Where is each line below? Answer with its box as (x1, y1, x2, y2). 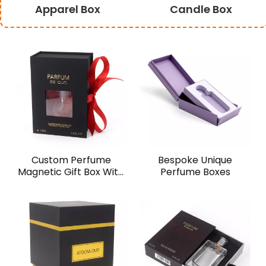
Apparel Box (35, 1, 100, 17)
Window (52, 176, 90, 191)
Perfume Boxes (160, 164, 230, 179)
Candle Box (169, 1, 232, 17)
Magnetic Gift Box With (18, 164, 124, 179)
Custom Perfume (31, 153, 111, 167)
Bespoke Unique (158, 153, 232, 167)
